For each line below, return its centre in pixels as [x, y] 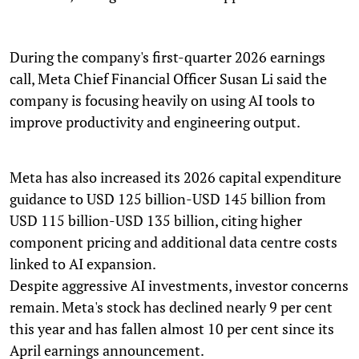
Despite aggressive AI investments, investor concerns [179, 285]
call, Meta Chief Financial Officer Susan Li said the [168, 78]
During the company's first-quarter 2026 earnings [167, 56]
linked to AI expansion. [83, 263]
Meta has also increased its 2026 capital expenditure [175, 177]
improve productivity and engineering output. [155, 121]
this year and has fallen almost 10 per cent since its [172, 328]
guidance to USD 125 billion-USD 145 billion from [168, 198]
